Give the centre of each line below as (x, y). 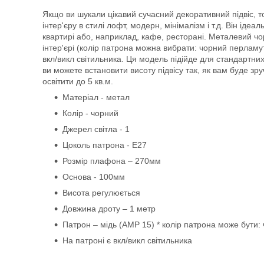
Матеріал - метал (96, 97)
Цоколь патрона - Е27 (105, 145)
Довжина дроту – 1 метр (109, 209)
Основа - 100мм (94, 177)
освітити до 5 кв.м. (78, 81)
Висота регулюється (101, 193)
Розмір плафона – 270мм (112, 161)
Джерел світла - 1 (96, 129)
